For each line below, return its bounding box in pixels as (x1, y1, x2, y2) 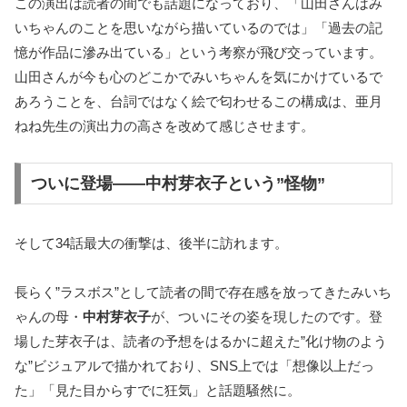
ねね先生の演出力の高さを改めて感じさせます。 (15, 117, 314, 134)
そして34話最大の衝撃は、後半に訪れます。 (15, 234, 288, 251)
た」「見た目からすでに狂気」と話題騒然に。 (15, 382, 301, 398)
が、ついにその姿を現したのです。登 (151, 308, 382, 324)
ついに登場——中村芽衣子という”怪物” (30, 174, 325, 193)
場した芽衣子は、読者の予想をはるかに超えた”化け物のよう (15, 333, 387, 349)
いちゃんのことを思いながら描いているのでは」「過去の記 (15, 19, 382, 35)
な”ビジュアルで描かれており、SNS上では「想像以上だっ (15, 357, 374, 373)
